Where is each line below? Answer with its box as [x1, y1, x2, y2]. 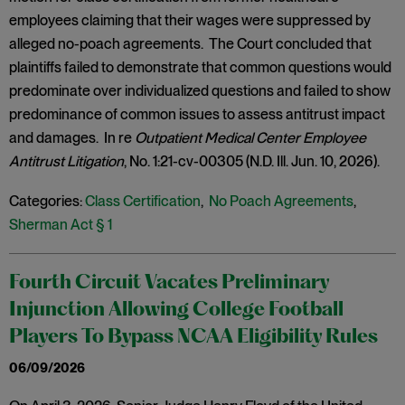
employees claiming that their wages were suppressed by [9, 12, 371, 29]
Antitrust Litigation [9, 153, 124, 170]
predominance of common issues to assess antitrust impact [9, 106, 385, 123]
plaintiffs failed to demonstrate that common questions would [9, 59, 391, 76]
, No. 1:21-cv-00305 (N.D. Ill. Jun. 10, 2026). [124, 153, 380, 170]
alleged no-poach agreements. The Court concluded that [9, 35, 372, 52]
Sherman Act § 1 [9, 216, 112, 233]
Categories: [9, 193, 82, 210]
